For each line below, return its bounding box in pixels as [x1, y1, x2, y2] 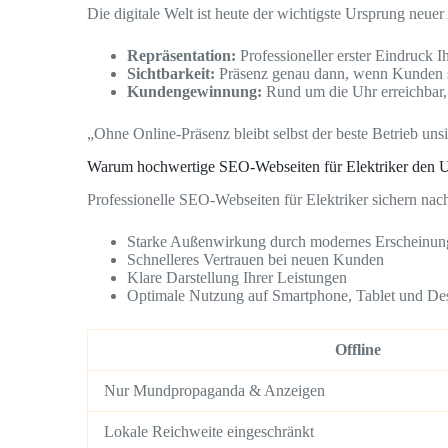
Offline [335, 341, 381, 359]
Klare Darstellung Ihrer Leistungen [127, 269, 347, 287]
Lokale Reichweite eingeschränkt [104, 423, 314, 441]
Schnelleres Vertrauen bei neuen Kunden [127, 251, 384, 269]
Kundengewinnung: [127, 83, 262, 101]
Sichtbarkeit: [127, 65, 215, 83]
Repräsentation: [127, 47, 236, 65]
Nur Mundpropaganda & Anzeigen [104, 382, 325, 400]
